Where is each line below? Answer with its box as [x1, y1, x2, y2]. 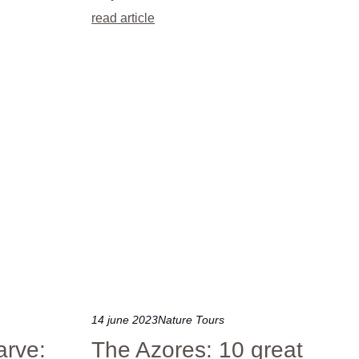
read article [91, 10, 155, 25]
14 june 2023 [91, 313, 159, 326]
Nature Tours [158, 313, 225, 326]
